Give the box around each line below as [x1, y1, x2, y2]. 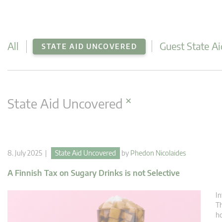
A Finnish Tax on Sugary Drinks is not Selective [7, 168, 180, 178]
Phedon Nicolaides [130, 149, 186, 157]
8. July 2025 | [7, 149, 51, 157]
